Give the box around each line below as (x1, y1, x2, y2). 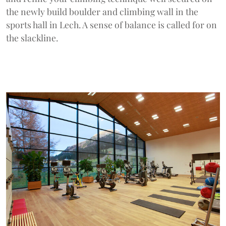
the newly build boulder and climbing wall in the (6, 5, 198, 17)
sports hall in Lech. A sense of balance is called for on (6, 18, 217, 30)
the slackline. (6, 31, 58, 43)
